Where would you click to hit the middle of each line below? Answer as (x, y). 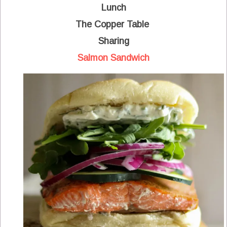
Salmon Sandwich (113, 58)
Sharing (113, 41)
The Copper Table (113, 25)
